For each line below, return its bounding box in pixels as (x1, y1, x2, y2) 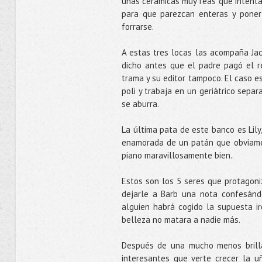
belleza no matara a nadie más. (121, 214, 242, 225)
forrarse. (121, 21, 156, 32)
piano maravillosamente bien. (121, 150, 234, 161)
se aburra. (121, 98, 159, 109)
